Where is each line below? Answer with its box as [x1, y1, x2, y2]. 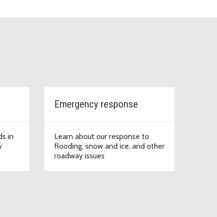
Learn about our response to [54, 131, 149, 141]
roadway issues [54, 151, 105, 160]
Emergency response [54, 98, 138, 110]
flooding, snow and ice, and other [54, 141, 165, 151]
